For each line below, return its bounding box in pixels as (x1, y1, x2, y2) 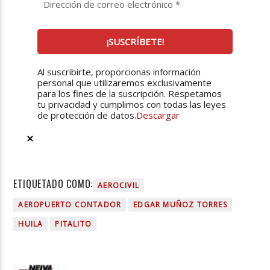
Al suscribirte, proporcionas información (37, 66, 201, 78)
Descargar (136, 109, 180, 122)
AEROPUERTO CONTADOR (18, 199, 122, 210)
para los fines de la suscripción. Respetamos (37, 87, 222, 100)
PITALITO (55, 218, 92, 229)
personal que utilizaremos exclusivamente (37, 77, 212, 89)
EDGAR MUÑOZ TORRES (133, 199, 227, 210)
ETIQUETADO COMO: (13, 176, 93, 191)
